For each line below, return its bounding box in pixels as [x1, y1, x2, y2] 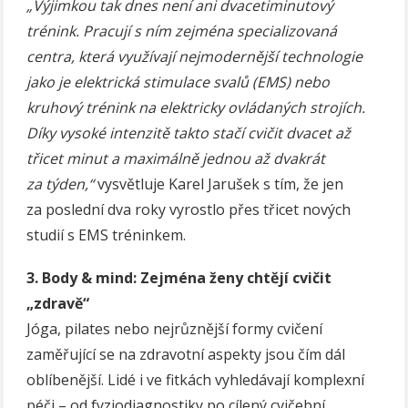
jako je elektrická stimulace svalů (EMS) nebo [26, 72, 331, 93]
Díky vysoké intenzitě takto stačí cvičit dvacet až [26, 123, 352, 144]
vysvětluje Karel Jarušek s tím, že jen [94, 174, 344, 195]
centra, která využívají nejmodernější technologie [26, 46, 363, 67]
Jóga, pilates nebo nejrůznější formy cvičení [26, 319, 323, 340]
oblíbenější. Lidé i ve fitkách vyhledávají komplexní [26, 370, 365, 391]
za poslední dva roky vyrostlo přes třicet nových [26, 199, 352, 220]
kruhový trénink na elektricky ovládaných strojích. [26, 97, 366, 118]
